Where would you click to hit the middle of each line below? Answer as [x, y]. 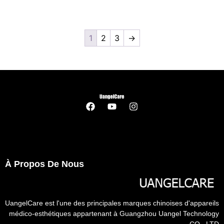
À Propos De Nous [44, 164]
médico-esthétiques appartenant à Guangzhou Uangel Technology [114, 213]
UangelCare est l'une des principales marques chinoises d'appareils [112, 203]
